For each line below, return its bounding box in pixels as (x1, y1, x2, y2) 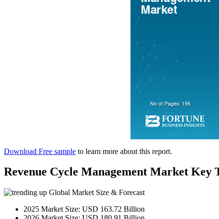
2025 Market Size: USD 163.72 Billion (23, 205, 145, 214)
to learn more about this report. (76, 147, 172, 155)
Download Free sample (4, 147, 76, 155)
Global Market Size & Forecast (47, 188, 145, 197)
